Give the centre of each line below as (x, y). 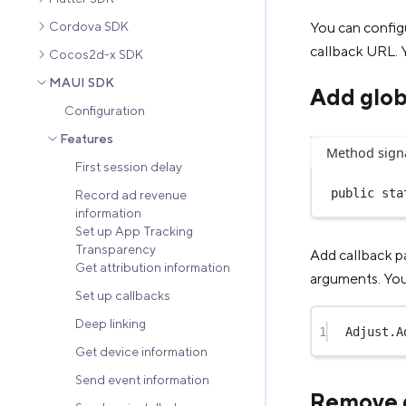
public (353, 193)
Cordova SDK (89, 27)
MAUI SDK (82, 83)
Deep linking (111, 324)
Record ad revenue (131, 195)
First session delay (129, 167)
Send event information (142, 380)
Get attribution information (153, 268)
